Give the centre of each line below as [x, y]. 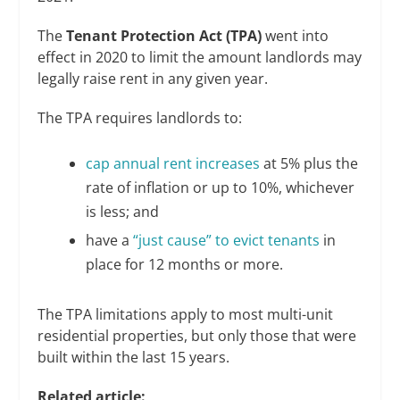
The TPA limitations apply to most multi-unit [186, 314]
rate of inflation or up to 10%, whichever [220, 188]
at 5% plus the [308, 164]
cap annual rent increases [172, 164]
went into [296, 35]
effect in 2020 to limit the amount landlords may [200, 57]
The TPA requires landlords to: [140, 117]
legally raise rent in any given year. [153, 78]
